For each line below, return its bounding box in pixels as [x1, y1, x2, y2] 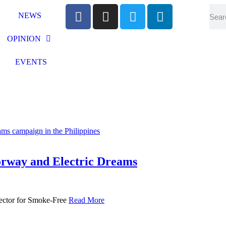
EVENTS [15, 58, 47, 66]
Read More [69, 195, 104, 204]
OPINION [7, 34, 41, 43]
